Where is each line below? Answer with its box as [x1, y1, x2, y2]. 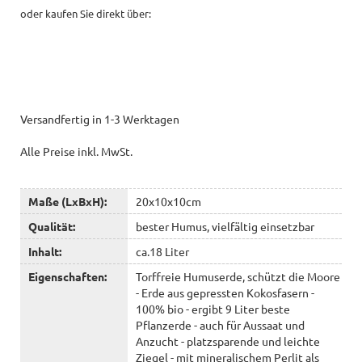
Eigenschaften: [28, 268, 107, 284]
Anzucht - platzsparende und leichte [135, 333, 320, 348]
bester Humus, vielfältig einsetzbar [135, 218, 314, 234]
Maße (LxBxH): [28, 193, 107, 208]
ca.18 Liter [135, 243, 189, 259]
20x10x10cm [135, 193, 201, 208]
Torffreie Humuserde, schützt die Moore [135, 268, 340, 284]
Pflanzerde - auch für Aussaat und [135, 317, 305, 332]
